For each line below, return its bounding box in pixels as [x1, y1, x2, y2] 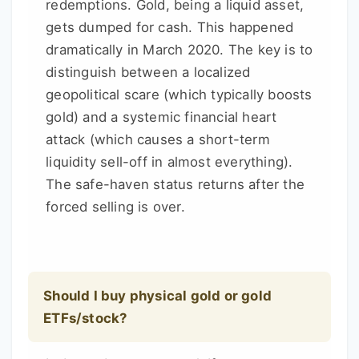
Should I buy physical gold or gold [43, 288, 272, 305]
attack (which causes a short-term [46, 131, 270, 148]
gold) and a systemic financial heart [46, 109, 277, 126]
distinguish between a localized [46, 64, 251, 81]
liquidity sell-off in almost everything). [46, 154, 293, 171]
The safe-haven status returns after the [46, 176, 305, 193]
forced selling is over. [46, 199, 185, 216]
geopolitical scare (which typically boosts [46, 87, 313, 103]
